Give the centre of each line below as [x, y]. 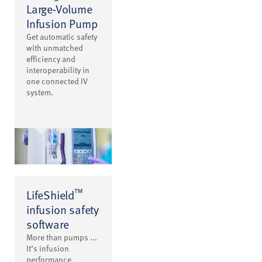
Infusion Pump [62, 23]
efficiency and [51, 58]
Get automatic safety [62, 36]
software [48, 224]
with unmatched [55, 47]
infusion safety [63, 210]
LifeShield [50, 195]
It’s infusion [48, 249]
